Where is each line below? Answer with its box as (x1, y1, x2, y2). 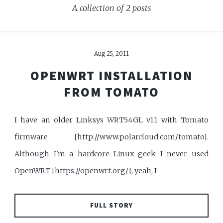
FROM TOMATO (64, 84, 159, 100)
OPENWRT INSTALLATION (30, 67, 193, 84)
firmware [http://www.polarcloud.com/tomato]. (14, 132, 209, 141)
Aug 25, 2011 (94, 50, 129, 58)
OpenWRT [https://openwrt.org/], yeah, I (14, 166, 157, 175)
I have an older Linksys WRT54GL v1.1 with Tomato (14, 115, 209, 124)
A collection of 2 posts (72, 2, 151, 13)
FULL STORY (90, 201, 133, 210)
